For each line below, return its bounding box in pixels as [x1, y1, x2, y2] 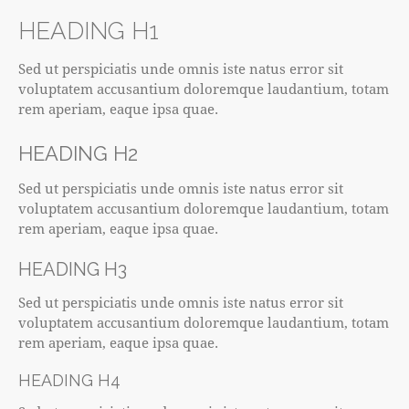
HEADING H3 [18, 258, 127, 281]
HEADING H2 [18, 142, 138, 166]
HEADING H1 [18, 17, 159, 46]
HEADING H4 [18, 371, 121, 391]
